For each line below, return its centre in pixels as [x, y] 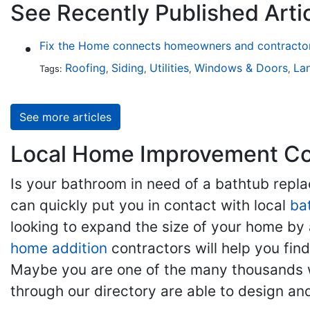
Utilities [169, 68]
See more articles [65, 117]
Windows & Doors [241, 68]
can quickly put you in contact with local [150, 205]
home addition [59, 248]
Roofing [85, 68]
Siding [127, 68]
